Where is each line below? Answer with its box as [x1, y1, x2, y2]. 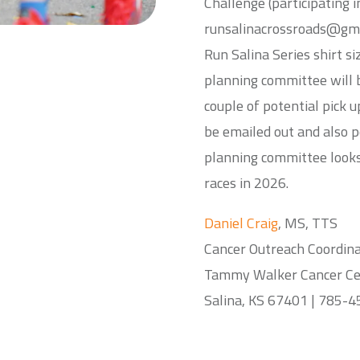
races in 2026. [203, 172, 288, 194]
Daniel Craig [203, 212, 278, 235]
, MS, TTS [277, 212, 337, 235]
